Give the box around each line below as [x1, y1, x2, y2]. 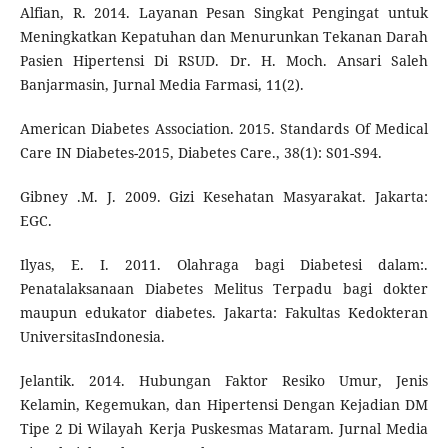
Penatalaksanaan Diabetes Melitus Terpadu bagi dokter [19, 278, 429, 298]
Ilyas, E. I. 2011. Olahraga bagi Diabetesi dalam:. [19, 254, 429, 274]
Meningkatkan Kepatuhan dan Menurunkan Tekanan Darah [19, 26, 429, 46]
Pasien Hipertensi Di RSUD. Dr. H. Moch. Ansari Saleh [19, 50, 429, 70]
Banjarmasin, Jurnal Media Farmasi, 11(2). [19, 74, 304, 94]
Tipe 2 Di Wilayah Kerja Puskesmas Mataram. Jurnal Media [19, 418, 429, 438]
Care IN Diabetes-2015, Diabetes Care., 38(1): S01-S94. [19, 142, 382, 162]
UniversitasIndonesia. [19, 326, 165, 346]
